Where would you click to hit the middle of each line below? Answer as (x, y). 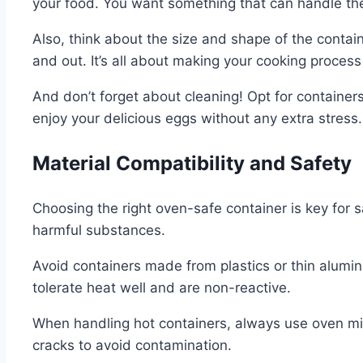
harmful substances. (99, 230)
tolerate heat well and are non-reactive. (162, 287)
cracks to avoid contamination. (132, 345)
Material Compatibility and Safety (192, 163)
